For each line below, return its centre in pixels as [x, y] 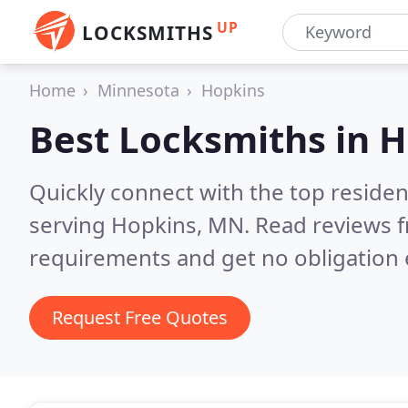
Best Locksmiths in [204, 139]
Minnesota [138, 90]
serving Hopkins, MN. [142, 224]
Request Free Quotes [140, 317]
